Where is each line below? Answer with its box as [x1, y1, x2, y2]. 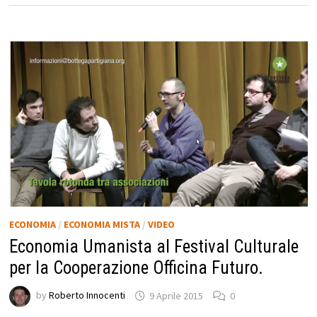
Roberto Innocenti [48, 289, 125, 302]
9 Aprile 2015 [149, 289, 203, 302]
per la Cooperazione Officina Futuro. [8, 258, 263, 279]
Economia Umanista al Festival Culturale [8, 236, 299, 258]
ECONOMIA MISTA [63, 218, 140, 231]
